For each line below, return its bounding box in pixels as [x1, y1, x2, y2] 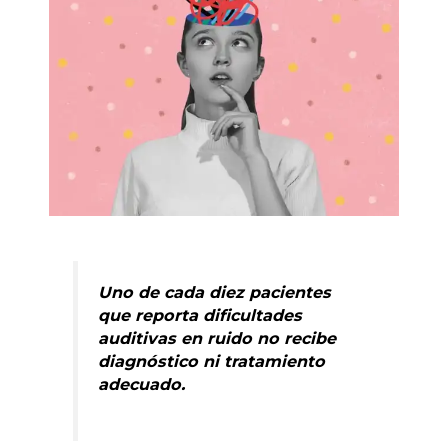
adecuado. [98, 373, 186, 394]
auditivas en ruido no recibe [98, 327, 337, 348]
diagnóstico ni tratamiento [98, 350, 326, 371]
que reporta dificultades [98, 304, 303, 325]
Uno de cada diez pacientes [98, 281, 332, 302]
